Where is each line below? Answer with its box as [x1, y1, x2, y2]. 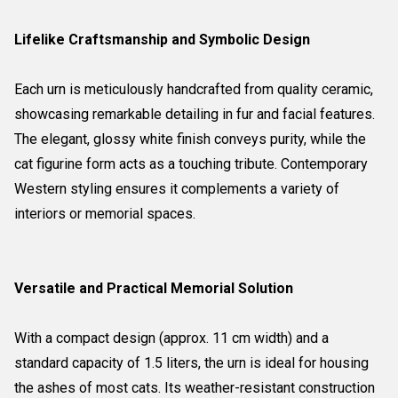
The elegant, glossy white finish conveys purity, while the [14, 131, 366, 147]
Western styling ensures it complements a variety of [14, 180, 339, 197]
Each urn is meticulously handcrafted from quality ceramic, [14, 81, 373, 98]
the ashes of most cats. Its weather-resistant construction [14, 379, 375, 396]
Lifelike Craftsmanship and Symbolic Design [14, 31, 310, 48]
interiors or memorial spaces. [14, 205, 195, 222]
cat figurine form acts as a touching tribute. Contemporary [14, 155, 368, 172]
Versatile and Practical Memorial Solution [14, 280, 293, 297]
